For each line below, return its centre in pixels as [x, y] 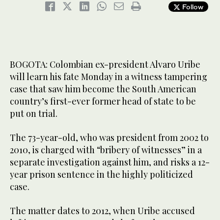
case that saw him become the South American [103, 89]
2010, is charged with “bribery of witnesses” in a [106, 150]
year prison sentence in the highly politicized [101, 175]
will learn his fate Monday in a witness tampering [109, 77]
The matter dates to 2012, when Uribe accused [102, 211]
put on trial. [34, 114]
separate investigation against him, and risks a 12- [110, 162]
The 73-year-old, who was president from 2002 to [109, 138]
